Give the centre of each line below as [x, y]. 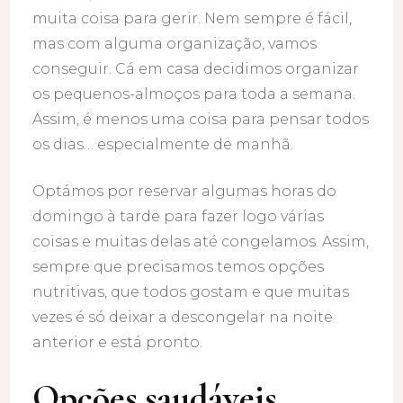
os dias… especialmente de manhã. [163, 145]
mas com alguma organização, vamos [175, 44]
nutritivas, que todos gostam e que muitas [191, 292]
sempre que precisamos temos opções [179, 267]
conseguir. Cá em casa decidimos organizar [196, 69]
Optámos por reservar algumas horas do [185, 192]
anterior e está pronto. [118, 343]
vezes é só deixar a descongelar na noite [183, 318]
